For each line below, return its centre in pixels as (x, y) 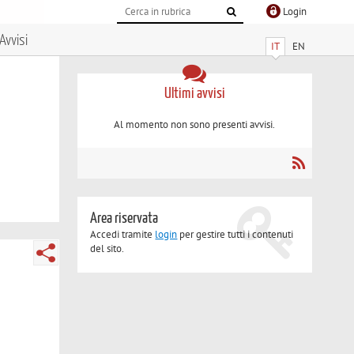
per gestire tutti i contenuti (235, 235)
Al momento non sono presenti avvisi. (195, 125)
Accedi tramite (123, 235)
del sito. (107, 249)
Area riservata (124, 219)
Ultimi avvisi (194, 93)
